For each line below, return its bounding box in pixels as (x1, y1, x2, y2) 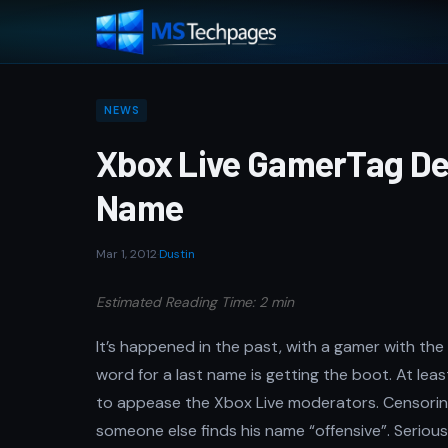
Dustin (159, 246, 195, 262)
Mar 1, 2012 (96, 246, 157, 262)
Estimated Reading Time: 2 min (96, 293, 294, 311)
